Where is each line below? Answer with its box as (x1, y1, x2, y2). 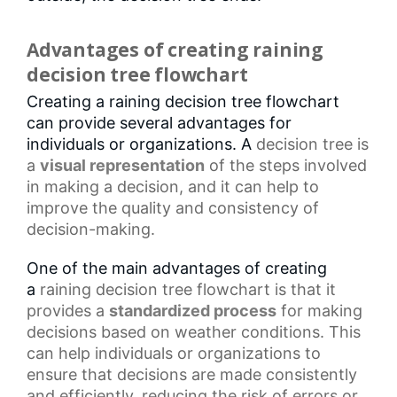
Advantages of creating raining (27, 36, 323, 62)
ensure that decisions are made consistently (27, 364, 357, 384)
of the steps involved (205, 155, 367, 175)
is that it (270, 279, 336, 299)
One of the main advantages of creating (27, 258, 327, 277)
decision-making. (27, 219, 155, 238)
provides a (27, 300, 109, 320)
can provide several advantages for (27, 113, 292, 132)
